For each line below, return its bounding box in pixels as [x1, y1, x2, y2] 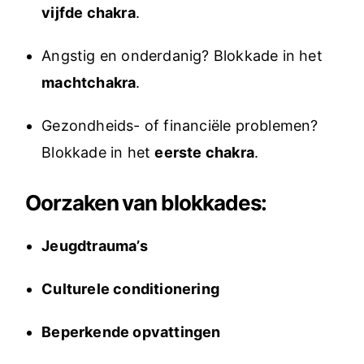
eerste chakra [154, 144, 255, 161]
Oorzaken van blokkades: [25, 190, 267, 215]
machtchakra [41, 74, 136, 91]
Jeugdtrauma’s [41, 237, 148, 254]
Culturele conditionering [41, 280, 220, 297]
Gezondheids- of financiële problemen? [41, 117, 318, 134]
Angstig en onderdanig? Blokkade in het [41, 47, 323, 64]
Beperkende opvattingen [41, 323, 221, 340]
